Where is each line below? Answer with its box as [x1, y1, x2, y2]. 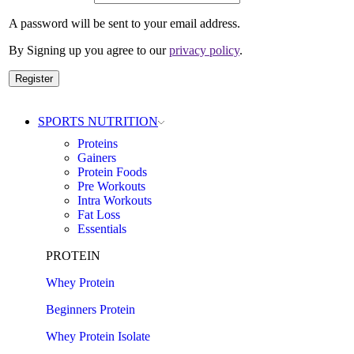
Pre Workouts [77, 179, 145, 193]
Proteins [77, 137, 118, 150]
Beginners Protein [46, 303, 135, 316]
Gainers [77, 151, 116, 164]
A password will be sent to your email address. [9, 17, 240, 30]
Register [15, 73, 53, 85]
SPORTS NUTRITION [38, 115, 158, 128]
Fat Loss [77, 208, 120, 221]
